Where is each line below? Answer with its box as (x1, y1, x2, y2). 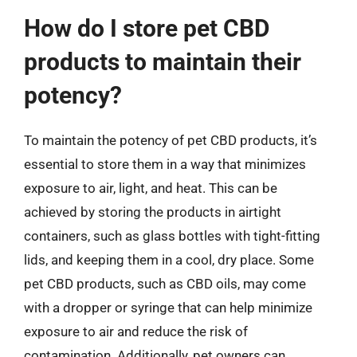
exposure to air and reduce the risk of (24, 323, 248, 339)
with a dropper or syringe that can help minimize (24, 299, 312, 316)
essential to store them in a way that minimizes (24, 155, 306, 172)
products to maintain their (24, 47, 301, 76)
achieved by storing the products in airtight (24, 203, 281, 220)
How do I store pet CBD (24, 14, 270, 42)
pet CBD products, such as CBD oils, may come (24, 275, 306, 292)
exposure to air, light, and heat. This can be (24, 179, 277, 196)
